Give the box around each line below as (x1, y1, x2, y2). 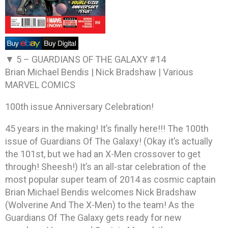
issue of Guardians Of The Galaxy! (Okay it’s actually (5, 135, 213, 147)
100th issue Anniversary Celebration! (5, 101, 154, 112)
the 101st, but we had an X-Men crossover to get (5, 148, 201, 159)
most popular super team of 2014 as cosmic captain (5, 174, 216, 185)
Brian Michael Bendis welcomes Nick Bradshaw (5, 186, 196, 197)
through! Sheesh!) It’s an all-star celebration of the (5, 161, 206, 172)
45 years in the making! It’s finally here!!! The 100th (5, 123, 209, 134)
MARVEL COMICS (5, 79, 75, 90)
